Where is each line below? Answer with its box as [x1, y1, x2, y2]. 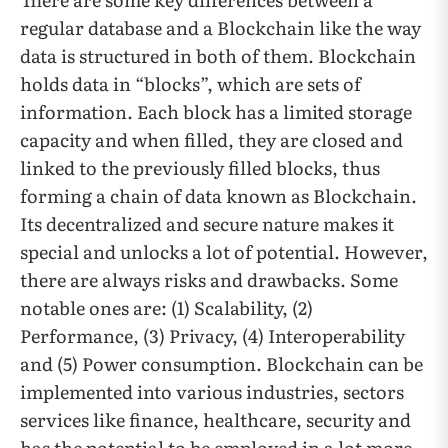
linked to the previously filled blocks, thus [20, 154, 380, 182]
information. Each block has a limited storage [20, 98, 412, 126]
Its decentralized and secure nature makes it [20, 210, 394, 238]
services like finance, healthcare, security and [20, 406, 411, 434]
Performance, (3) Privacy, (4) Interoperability [20, 322, 405, 350]
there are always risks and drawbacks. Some [20, 266, 398, 294]
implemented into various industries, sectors [20, 378, 404, 406]
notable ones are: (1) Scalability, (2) [20, 294, 313, 322]
